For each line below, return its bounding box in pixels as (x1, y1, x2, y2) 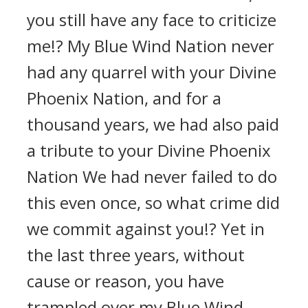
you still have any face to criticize (27, 8, 276, 31)
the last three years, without (27, 243, 245, 266)
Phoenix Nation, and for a (27, 87, 221, 109)
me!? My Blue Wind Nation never (27, 34, 274, 57)
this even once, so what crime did (27, 191, 280, 214)
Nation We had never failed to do (27, 165, 277, 188)
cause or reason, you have (27, 269, 224, 292)
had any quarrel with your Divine (27, 60, 276, 83)
